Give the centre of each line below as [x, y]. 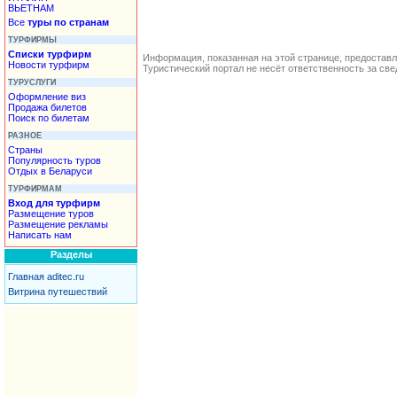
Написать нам [40, 234]
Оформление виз [47, 96]
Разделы [71, 254]
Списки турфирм [50, 54]
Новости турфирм [49, 64]
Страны [25, 149]
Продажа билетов [47, 107]
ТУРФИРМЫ [32, 39]
